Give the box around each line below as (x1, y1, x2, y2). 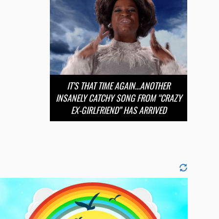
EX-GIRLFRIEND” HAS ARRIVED (71, 103, 166, 116)
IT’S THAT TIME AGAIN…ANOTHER (67, 79, 170, 92)
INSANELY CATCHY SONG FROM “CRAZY (55, 91, 182, 104)
